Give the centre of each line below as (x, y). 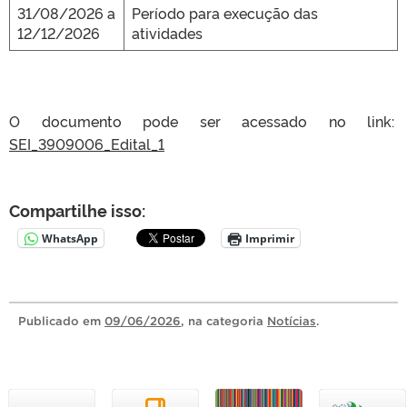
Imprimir (270, 238)
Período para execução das (225, 13)
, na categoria (224, 321)
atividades (167, 33)
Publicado (50, 321)
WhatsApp (70, 238)
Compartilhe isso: (77, 210)
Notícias (292, 321)
